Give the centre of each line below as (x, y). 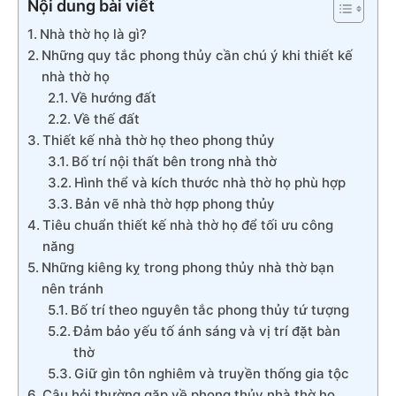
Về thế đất (106, 119)
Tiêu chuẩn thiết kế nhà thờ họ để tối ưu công (188, 225)
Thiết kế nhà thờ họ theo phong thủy (159, 141)
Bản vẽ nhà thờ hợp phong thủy (175, 204)
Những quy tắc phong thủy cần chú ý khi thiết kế (197, 56)
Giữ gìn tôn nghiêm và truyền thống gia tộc (211, 374)
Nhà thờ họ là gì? (93, 34)
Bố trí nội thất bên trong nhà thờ (174, 162)
